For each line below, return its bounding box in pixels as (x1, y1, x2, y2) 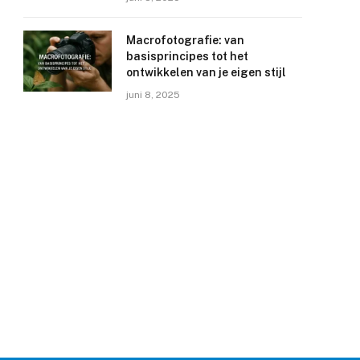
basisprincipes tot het (126, 49, 249, 63)
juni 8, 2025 (126, 88, 181, 100)
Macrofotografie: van (126, 33, 245, 47)
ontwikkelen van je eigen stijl (126, 65, 287, 79)
